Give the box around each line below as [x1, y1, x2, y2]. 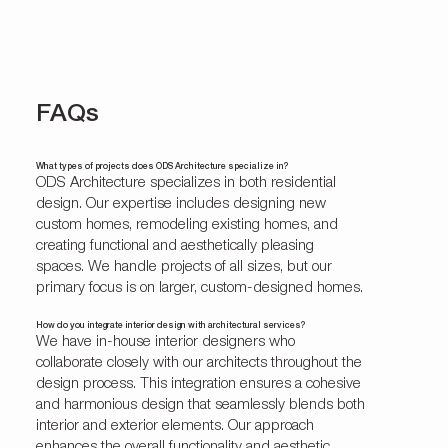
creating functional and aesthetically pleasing [35, 238, 314, 254]
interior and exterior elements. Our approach [35, 418, 314, 434]
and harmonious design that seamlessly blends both [35, 397, 365, 413]
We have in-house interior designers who [35, 334, 295, 350]
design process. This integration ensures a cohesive [35, 376, 361, 392]
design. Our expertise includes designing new [35, 196, 326, 212]
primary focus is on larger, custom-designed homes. [35, 280, 363, 296]
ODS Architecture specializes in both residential [35, 175, 336, 191]
